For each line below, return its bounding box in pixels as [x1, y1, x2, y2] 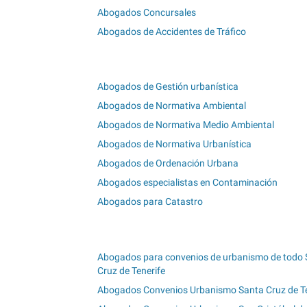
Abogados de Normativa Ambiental [97, 100, 246, 112]
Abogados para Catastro [97, 196, 203, 208]
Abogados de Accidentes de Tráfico [97, 25, 246, 37]
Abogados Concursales [97, 6, 196, 18]
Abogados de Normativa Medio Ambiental [97, 119, 274, 131]
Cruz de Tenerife [97, 265, 165, 277]
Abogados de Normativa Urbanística [97, 138, 251, 150]
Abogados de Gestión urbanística [97, 81, 238, 93]
